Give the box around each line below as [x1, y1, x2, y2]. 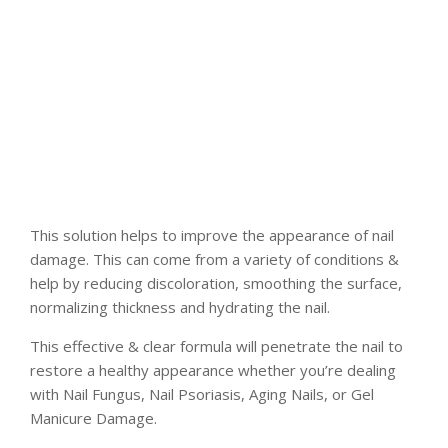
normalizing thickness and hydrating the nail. [30, 297, 330, 318]
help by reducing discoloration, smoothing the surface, [30, 273, 402, 294]
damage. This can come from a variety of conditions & [30, 249, 399, 270]
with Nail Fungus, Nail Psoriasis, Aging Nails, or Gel [30, 384, 374, 405]
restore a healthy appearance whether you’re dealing [30, 360, 396, 381]
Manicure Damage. [30, 408, 157, 429]
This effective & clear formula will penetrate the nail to [30, 336, 403, 357]
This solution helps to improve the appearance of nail [30, 225, 394, 246]
